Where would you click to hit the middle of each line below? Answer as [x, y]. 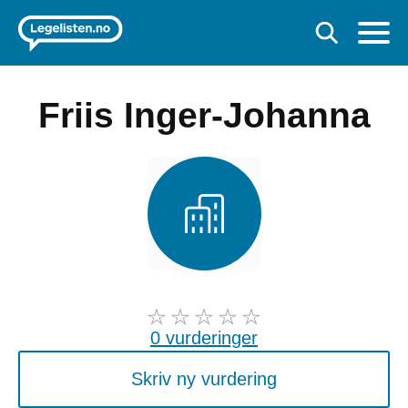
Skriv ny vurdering [204, 378]
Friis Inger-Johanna [204, 115]
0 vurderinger [204, 337]
